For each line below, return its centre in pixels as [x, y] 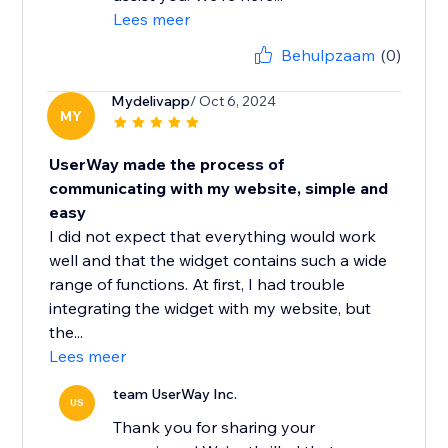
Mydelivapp [151, 101]
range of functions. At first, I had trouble [197, 284]
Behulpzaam [327, 55]
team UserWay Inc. [175, 394]
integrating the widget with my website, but [210, 308]
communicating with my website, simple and [219, 188]
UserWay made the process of [167, 164]
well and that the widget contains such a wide [218, 260]
